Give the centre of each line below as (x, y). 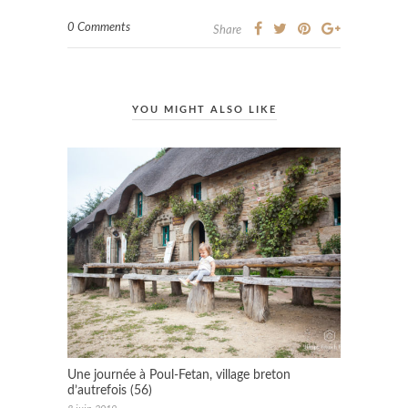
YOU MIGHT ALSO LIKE (204, 110)
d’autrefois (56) (110, 391)
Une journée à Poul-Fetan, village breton (179, 375)
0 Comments (99, 28)
